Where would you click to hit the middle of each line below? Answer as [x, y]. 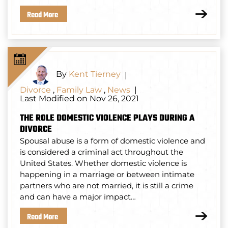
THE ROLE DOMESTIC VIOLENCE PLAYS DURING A [107, 119]
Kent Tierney [95, 74]
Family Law [79, 90]
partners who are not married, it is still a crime [107, 186]
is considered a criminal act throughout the [102, 152]
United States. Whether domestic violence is [103, 163]
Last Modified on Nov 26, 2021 [79, 99]
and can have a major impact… [78, 197]
